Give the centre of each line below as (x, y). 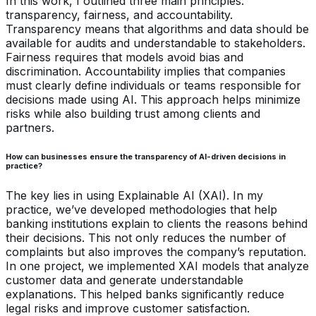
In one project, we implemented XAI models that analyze (157, 266)
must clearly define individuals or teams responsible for (153, 85)
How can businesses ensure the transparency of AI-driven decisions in (146, 157)
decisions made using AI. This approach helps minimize (153, 99)
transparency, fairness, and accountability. (119, 14)
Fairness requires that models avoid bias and (124, 57)
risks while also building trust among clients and (133, 113)
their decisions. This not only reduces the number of (146, 237)
